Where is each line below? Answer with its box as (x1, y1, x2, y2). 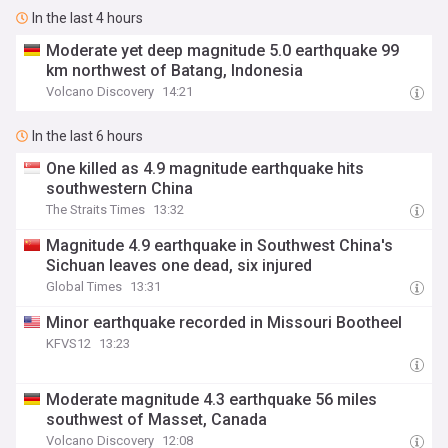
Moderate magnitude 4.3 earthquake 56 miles (46, 390, 378, 409)
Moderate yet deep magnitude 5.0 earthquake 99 (46, 41, 400, 60)
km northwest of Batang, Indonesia (46, 61, 304, 80)
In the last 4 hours (32, 10, 143, 26)
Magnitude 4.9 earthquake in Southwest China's (46, 236, 394, 255)
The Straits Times (46, 202, 146, 217)
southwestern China (46, 179, 194, 198)
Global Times (46, 279, 123, 294)
